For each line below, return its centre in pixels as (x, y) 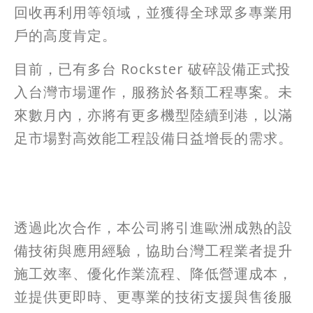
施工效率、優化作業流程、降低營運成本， (153, 273)
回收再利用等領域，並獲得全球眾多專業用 (153, 13)
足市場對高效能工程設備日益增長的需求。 (153, 138)
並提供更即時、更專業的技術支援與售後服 (153, 296)
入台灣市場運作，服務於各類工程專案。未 (153, 92)
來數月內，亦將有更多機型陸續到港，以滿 (153, 115)
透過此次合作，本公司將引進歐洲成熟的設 (153, 227)
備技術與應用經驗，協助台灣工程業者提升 (153, 250)
